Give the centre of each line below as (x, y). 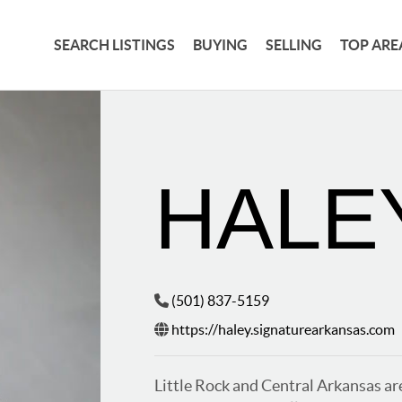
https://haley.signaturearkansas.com (284, 330)
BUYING (221, 44)
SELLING (294, 44)
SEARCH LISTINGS (115, 44)
